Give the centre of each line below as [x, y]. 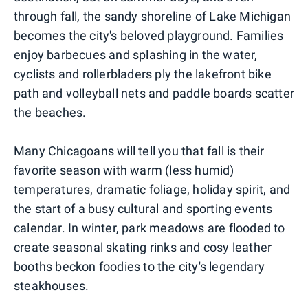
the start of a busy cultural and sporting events [143, 208]
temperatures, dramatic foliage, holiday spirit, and [152, 189]
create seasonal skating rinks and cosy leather [143, 247]
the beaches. [50, 112]
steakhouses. [52, 285]
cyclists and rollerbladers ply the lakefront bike [143, 74]
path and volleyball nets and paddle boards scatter [154, 93]
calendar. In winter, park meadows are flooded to [150, 228]
